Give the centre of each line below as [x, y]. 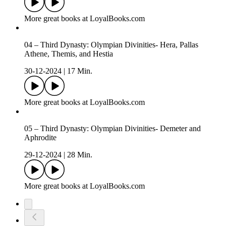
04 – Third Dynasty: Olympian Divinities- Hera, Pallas [111, 45]
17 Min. [80, 71]
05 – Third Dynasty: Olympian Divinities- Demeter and [112, 129]
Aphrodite [40, 138]
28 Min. [80, 155]
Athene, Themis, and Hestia [69, 54]
